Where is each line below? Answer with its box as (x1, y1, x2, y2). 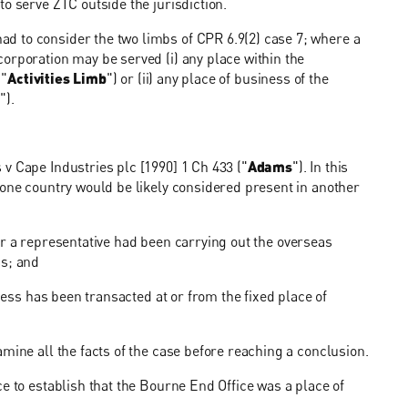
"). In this (292, 158, 349, 177)
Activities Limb (7, 68, 107, 87)
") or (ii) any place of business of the (106, 68, 329, 87)
